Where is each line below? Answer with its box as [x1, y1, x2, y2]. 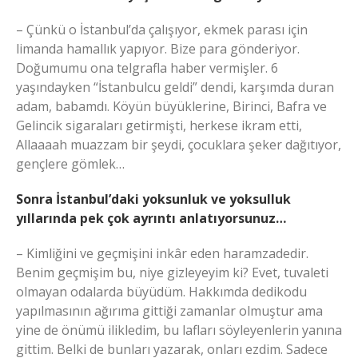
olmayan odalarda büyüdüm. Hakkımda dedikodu [16, 282, 307, 300]
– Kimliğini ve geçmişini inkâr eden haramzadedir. [16, 244, 308, 262]
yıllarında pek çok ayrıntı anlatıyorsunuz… [16, 209, 286, 227]
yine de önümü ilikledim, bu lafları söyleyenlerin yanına [16, 320, 342, 339]
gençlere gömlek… [16, 154, 125, 173]
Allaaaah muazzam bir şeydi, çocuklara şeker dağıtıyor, [16, 135, 341, 153]
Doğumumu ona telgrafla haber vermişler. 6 [16, 58, 278, 77]
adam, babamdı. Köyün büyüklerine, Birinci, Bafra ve [16, 97, 327, 115]
